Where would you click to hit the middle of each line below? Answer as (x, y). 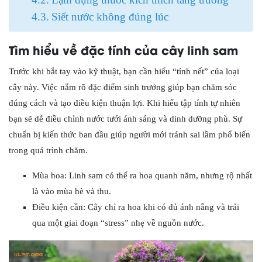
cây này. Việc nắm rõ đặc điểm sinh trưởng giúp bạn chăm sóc (123, 87)
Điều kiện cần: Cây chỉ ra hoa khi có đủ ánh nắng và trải (136, 207)
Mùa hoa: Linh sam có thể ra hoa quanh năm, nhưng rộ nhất (142, 175)
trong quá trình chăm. (48, 150)
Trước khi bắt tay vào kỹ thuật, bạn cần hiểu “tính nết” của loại (124, 71)
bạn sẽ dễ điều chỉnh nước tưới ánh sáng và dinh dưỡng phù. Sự (125, 119)
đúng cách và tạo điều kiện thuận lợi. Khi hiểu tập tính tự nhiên (125, 103)
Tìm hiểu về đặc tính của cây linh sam (123, 49)
